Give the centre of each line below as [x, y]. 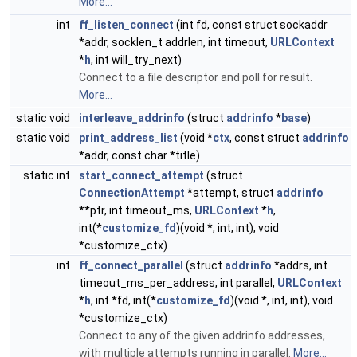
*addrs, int [300, 265]
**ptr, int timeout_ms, [137, 210]
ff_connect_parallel [131, 265]
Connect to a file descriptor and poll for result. [196, 77]
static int [48, 175]
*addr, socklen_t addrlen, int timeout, [175, 42]
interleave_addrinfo [132, 118]
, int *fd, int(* [124, 300]
